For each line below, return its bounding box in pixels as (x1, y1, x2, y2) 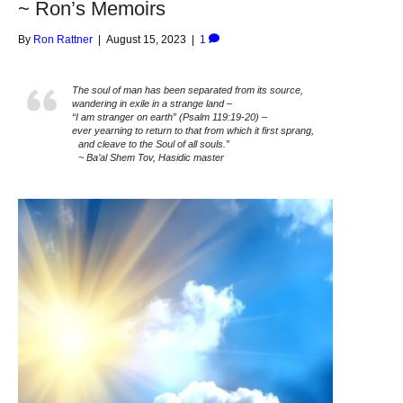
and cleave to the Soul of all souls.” (72, 138, 229, 149)
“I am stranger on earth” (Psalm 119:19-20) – (72, 111, 273, 122)
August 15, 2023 (106, 32, 186, 46)
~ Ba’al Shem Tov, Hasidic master (72, 151, 224, 163)
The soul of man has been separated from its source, (72, 84, 309, 95)
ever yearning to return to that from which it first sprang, (72, 124, 314, 136)
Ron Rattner (33, 32, 93, 46)
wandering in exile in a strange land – (72, 97, 238, 109)
